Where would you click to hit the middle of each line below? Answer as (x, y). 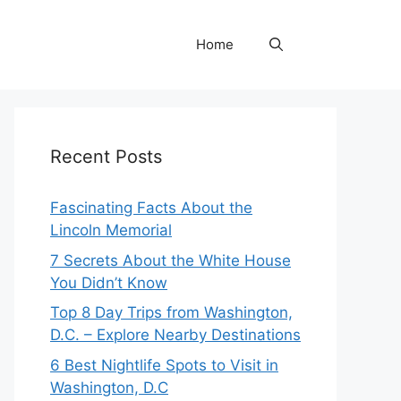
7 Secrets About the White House (171, 260)
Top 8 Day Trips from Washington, (171, 312)
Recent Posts (106, 157)
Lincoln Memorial (111, 230)
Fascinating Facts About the (151, 208)
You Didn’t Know (109, 282)
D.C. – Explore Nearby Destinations (175, 335)
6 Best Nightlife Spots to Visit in (164, 365)
